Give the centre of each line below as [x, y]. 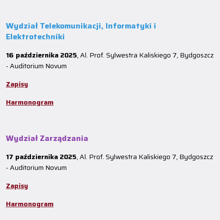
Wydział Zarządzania [47, 138]
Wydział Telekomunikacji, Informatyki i [81, 26]
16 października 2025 [41, 55]
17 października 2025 [41, 157]
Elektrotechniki [35, 37]
